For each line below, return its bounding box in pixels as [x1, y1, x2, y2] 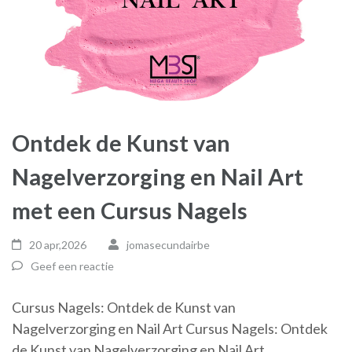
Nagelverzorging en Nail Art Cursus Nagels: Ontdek [12, 319, 328, 337]
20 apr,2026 [29, 237, 87, 251]
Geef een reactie [31, 258, 114, 273]
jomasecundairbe [126, 237, 210, 251]
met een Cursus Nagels [12, 196, 247, 224]
